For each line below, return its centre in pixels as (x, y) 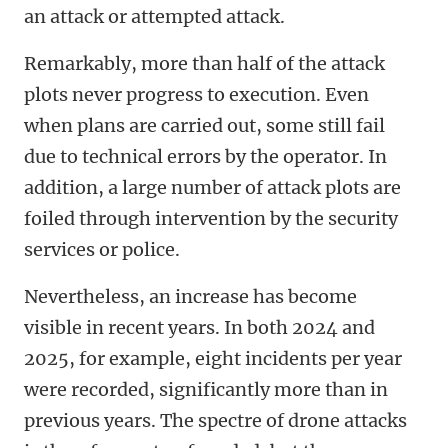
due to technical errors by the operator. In (205, 157)
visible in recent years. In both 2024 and (199, 328)
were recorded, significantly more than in (206, 390)
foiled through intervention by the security (211, 219)
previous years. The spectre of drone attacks (215, 421)
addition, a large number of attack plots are (212, 188)
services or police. (102, 250)
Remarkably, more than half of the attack (204, 64)
